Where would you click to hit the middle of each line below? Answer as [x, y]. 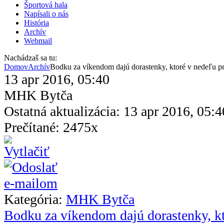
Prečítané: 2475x [51, 127]
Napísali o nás [46, 13]
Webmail [38, 40]
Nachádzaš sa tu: [30, 57]
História [36, 22]
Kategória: [35, 199]
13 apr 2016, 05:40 [57, 79]
